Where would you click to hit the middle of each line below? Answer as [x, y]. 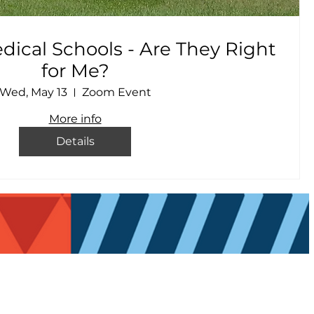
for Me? [75, 71]
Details [75, 141]
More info [75, 119]
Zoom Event [116, 92]
